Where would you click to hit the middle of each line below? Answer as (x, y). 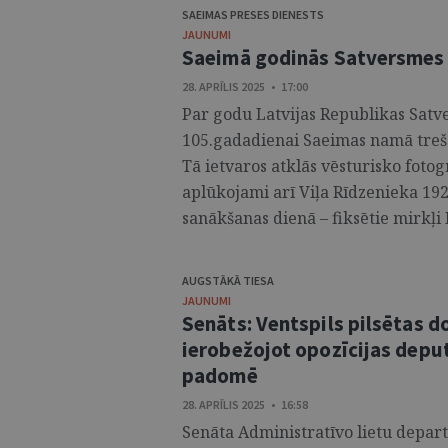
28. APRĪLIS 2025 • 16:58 (245, 404)
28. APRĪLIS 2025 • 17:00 (245, 86)
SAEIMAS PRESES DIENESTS (253, 14)
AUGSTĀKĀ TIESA (228, 280)
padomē (220, 375)
